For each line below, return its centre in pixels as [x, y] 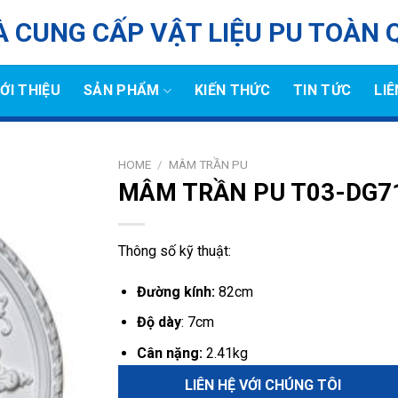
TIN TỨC [322, 90]
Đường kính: [175, 291]
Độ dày [159, 322]
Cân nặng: [169, 353]
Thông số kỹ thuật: [175, 251]
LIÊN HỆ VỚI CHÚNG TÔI [263, 385]
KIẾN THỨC [232, 90]
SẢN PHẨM [122, 90]
